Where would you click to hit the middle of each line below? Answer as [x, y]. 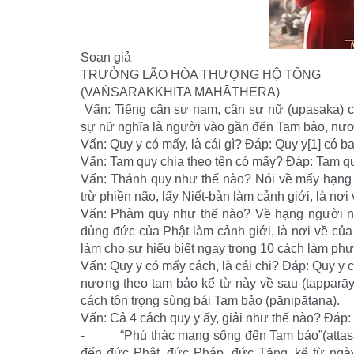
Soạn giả [106, 57]
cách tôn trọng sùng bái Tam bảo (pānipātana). [210, 301]
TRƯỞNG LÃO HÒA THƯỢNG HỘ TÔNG [201, 75]
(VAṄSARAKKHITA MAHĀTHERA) [180, 92]
